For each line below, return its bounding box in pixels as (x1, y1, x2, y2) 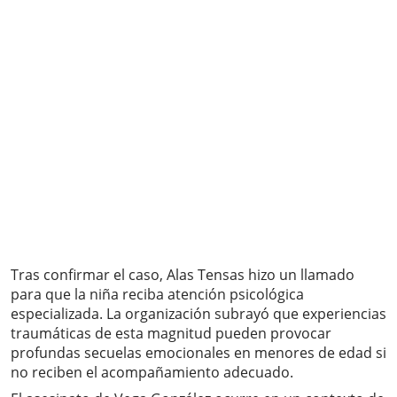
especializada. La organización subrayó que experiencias (11, 304, 386, 324)
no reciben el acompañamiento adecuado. (11, 362, 293, 383)
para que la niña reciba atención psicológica (11, 284, 304, 305)
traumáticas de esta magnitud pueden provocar (11, 323, 331, 344)
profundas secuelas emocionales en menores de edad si (11, 343, 386, 363)
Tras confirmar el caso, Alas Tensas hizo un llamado (11, 265, 354, 285)
